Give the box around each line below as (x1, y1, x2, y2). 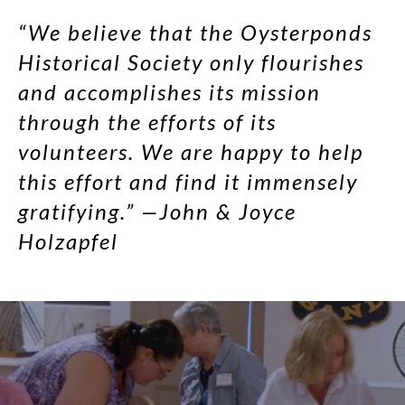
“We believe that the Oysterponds (18, 19, 372, 46)
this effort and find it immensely (18, 168, 358, 195)
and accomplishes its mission (18, 79, 321, 106)
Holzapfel (18, 228, 118, 255)
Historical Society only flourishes (18, 49, 364, 76)
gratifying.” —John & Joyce (18, 198, 297, 225)
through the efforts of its (18, 108, 277, 136)
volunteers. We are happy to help (18, 138, 363, 165)
